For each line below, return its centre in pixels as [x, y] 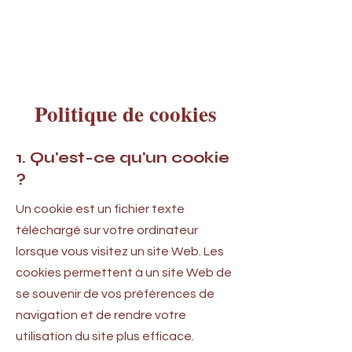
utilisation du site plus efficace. [105, 336]
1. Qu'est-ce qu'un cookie [123, 158]
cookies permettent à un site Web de [124, 273]
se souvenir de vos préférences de [115, 294]
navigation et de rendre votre [101, 315]
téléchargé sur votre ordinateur [107, 230]
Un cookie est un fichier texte [100, 209]
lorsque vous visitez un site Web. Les [120, 251]
